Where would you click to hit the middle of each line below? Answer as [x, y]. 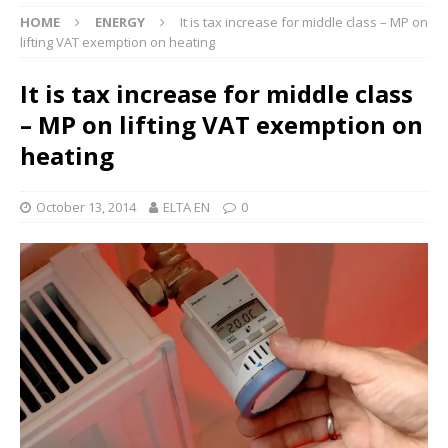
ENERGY [120, 22]
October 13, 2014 [86, 207]
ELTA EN [186, 207]
